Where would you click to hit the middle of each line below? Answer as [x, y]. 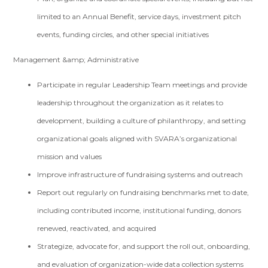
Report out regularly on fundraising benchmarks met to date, [143, 192]
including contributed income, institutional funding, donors [139, 210]
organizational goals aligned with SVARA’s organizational [137, 138]
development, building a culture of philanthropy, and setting [142, 121]
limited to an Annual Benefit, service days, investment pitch [139, 16]
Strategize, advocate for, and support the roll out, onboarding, [144, 246]
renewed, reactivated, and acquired [98, 228]
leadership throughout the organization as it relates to [130, 103]
